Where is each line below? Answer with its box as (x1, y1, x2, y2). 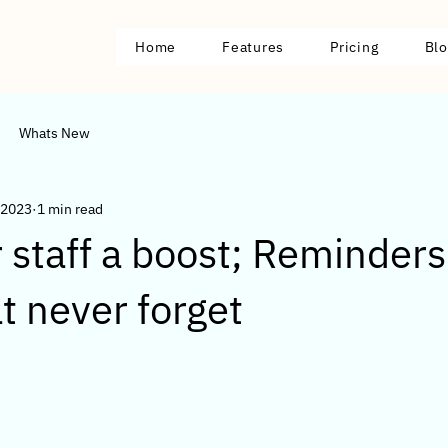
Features (222, 38, 284, 56)
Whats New (19, 123, 90, 142)
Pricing (330, 38, 379, 56)
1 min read (37, 199, 103, 218)
